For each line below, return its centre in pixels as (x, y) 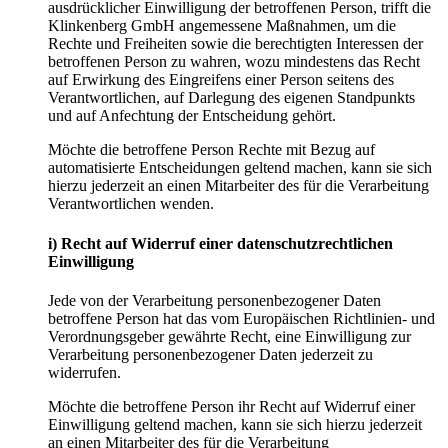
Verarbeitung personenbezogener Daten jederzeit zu (210, 354)
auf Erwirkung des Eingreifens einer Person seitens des (221, 80)
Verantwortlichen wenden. (131, 204)
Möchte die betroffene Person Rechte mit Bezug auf (211, 150)
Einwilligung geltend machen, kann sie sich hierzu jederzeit (235, 424)
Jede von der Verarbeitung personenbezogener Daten (214, 300)
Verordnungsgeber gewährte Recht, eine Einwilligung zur (229, 336)
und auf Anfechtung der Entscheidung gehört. (192, 116)
